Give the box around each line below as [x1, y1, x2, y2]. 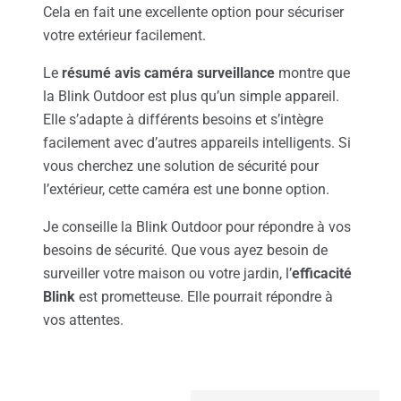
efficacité [292, 264, 352, 282]
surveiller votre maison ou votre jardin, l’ [43, 264, 292, 282]
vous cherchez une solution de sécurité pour [43, 157, 319, 175]
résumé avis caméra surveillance [62, 64, 275, 81]
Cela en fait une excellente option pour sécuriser [43, 3, 344, 21]
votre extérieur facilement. [43, 26, 206, 44]
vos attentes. [43, 311, 124, 328]
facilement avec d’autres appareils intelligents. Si [43, 133, 351, 151]
